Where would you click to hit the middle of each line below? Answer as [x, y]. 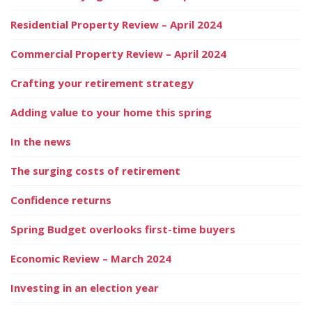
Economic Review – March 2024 [91, 258]
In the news [41, 141]
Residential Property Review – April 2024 [116, 24]
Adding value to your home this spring [111, 112]
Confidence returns [61, 200]
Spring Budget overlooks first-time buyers [123, 229]
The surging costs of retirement [95, 170]
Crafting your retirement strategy [102, 83]
